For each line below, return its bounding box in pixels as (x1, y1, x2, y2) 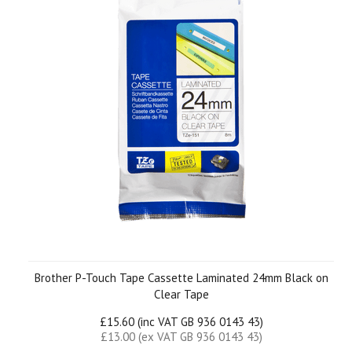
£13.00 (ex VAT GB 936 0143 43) (101, 329, 262, 344)
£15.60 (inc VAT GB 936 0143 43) (100, 314, 263, 329)
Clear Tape (154, 287, 209, 302)
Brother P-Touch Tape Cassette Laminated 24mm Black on (35, 270, 328, 285)
